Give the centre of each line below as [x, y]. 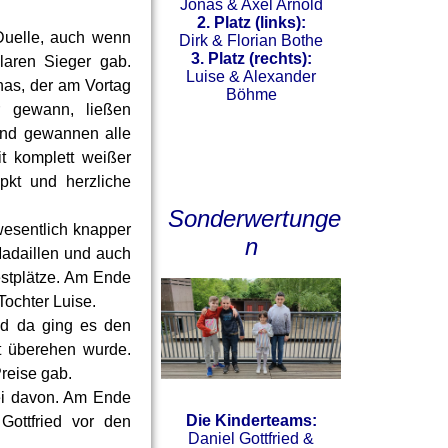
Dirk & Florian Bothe [251, 41]
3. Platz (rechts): [251, 59]
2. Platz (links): [251, 23]
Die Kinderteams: [251, 421]
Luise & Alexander [251, 77]
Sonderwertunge [251, 219]
